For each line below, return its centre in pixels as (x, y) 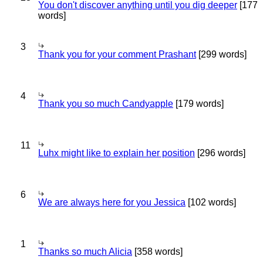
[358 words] (157, 252)
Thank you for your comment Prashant (117, 54)
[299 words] (221, 54)
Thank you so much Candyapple (106, 104)
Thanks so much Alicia (85, 252)
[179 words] (198, 104)
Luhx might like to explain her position (117, 153)
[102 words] (211, 202)
